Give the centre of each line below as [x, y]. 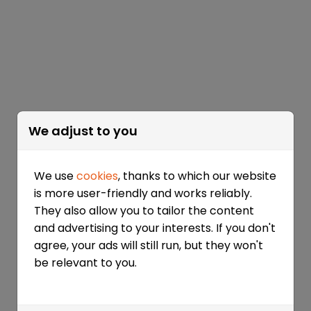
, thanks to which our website [197, 176]
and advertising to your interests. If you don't [155, 228]
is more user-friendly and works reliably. [143, 193]
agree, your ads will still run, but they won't [149, 245]
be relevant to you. [85, 262]
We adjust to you [83, 130]
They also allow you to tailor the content [144, 210]
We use [55, 176]
